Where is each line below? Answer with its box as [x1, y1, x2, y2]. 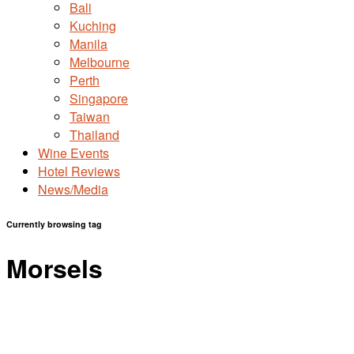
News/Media [38, 180, 108, 198]
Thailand [70, 126, 119, 144]
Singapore [70, 89, 128, 107]
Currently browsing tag [6, 217, 102, 230]
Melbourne [70, 53, 130, 71]
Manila [70, 35, 107, 53]
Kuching [70, 17, 116, 35]
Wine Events [38, 144, 109, 162]
